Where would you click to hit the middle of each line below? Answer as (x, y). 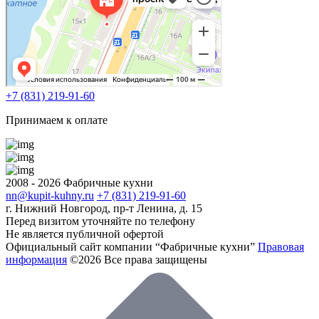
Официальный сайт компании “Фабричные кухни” (130, 247)
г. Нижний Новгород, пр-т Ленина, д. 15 (104, 209)
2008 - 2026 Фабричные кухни (79, 183)
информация (36, 260)
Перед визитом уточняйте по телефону (100, 221)
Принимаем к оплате (57, 120)
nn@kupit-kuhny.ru (50, 196)
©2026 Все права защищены (138, 260)
